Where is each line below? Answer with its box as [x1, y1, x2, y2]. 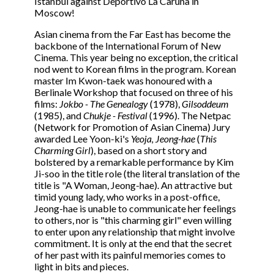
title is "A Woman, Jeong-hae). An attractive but [34, 179, 232, 191]
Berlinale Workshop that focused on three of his [34, 86, 233, 98]
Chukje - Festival [83, 109, 147, 122]
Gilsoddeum [182, 98, 229, 110]
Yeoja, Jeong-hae [131, 133, 195, 145]
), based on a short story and [91, 144, 207, 157]
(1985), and [34, 109, 83, 122]
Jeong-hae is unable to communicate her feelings [34, 202, 236, 215]
